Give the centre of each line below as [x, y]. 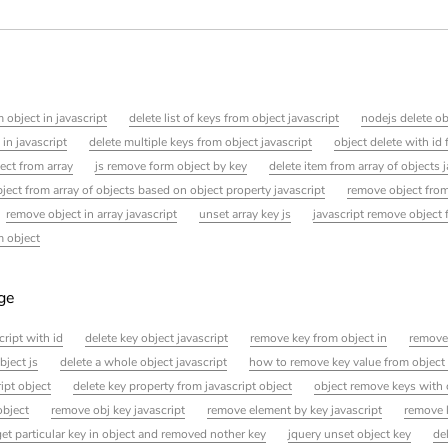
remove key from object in [319, 338]
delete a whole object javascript [144, 362]
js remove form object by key [171, 166]
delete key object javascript [156, 338]
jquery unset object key [350, 434]
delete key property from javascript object [182, 386]
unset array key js [245, 214]
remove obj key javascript [118, 410]
